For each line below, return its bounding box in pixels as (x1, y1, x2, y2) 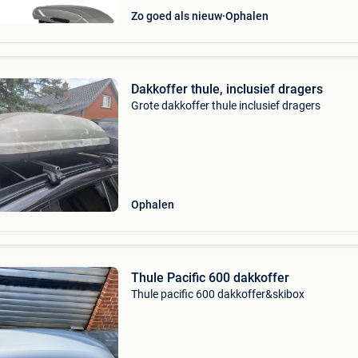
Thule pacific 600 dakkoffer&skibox (130, 288, 304, 300)
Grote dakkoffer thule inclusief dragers (130, 99, 320, 112)
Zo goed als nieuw (130, 10, 222, 22)
